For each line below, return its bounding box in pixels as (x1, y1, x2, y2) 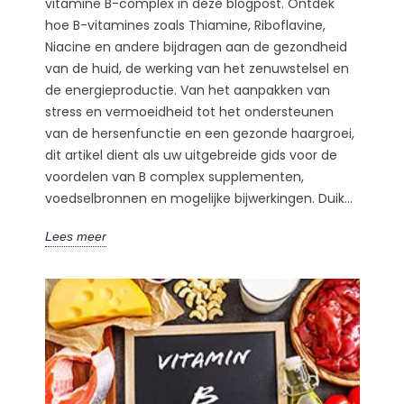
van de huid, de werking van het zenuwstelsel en (44, 59, 349, 78)
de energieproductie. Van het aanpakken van (44, 80, 330, 99)
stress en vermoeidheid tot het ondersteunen (44, 102, 334, 121)
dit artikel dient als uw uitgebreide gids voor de (44, 145, 337, 164)
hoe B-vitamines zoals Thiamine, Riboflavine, (44, 15, 326, 34)
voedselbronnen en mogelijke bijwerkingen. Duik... (44, 188, 353, 207)
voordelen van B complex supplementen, (44, 167, 304, 186)
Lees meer (44, 229, 106, 244)
